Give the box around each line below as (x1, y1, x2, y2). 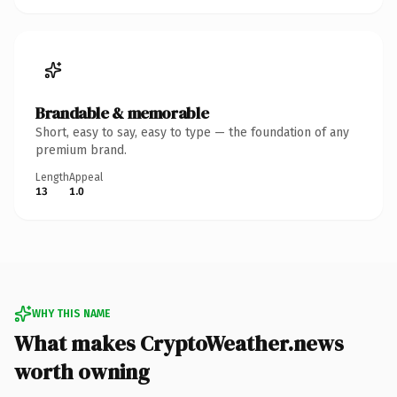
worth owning (14, 356, 150, 386)
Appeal (69, 170, 103, 183)
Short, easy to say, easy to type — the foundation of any (35, 124, 349, 140)
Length (35, 170, 69, 183)
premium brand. (35, 142, 127, 158)
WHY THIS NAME (32, 307, 110, 320)
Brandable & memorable (35, 101, 209, 124)
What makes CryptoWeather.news (14, 328, 344, 358)
